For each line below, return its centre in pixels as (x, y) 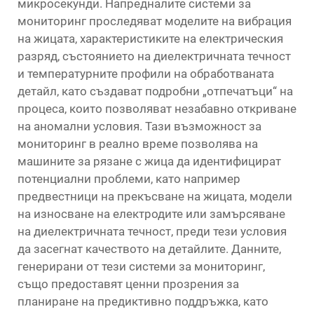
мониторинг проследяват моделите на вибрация (155, 21)
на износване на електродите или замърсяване (151, 214)
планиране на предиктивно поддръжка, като (143, 301)
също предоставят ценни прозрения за (128, 284)
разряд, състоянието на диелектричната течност (154, 56)
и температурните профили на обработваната (146, 74)
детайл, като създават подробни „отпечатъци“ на (155, 91)
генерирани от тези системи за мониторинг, (141, 266)
